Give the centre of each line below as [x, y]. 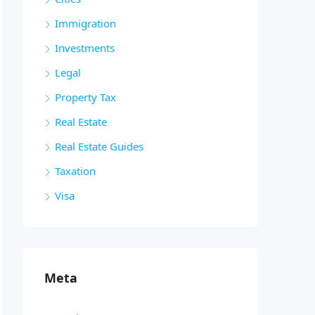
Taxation [75, 171]
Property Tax [85, 97]
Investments [85, 48]
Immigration [85, 23]
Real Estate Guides [99, 146]
